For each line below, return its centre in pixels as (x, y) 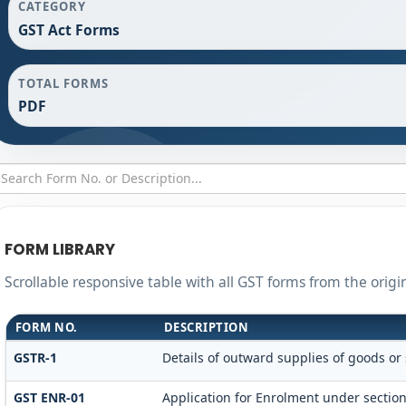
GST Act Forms (68, 29)
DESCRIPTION (206, 327)
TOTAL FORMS (63, 83)
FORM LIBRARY (59, 250)
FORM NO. (46, 327)
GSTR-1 (35, 357)
